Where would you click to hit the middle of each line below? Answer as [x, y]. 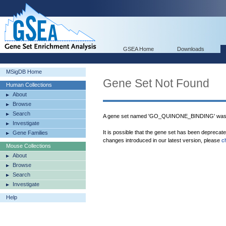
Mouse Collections [29, 146]
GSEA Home [138, 49]
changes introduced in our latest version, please [162, 140]
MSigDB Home [24, 72]
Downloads [191, 49]
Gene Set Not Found [156, 83]
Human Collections [29, 85]
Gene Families [30, 133]
